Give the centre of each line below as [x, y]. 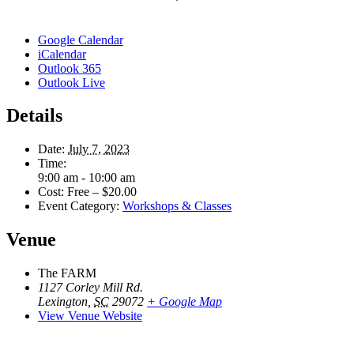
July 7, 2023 [99, 149]
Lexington [63, 302]
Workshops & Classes [177, 206]
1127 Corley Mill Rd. [90, 288]
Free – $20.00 [102, 192]
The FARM [67, 273]
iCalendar [62, 54]
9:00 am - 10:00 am [87, 178]
